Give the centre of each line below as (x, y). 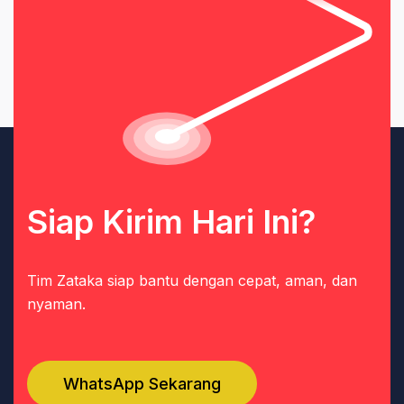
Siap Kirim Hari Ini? (171, 221)
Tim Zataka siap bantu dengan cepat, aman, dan (192, 280)
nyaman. (56, 303)
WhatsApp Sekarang (142, 383)
